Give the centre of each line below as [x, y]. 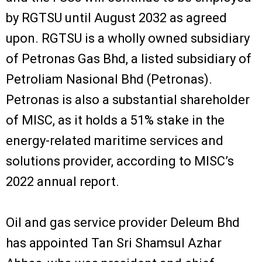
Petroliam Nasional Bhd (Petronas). [109, 79]
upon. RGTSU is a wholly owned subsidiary [128, 38]
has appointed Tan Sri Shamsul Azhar [114, 243]
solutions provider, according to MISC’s [120, 161]
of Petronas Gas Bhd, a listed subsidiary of [129, 58]
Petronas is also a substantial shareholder [128, 99]
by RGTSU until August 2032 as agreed [116, 18]
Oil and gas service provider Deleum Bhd [123, 222]
